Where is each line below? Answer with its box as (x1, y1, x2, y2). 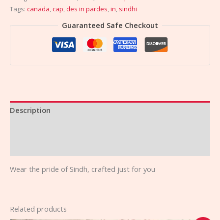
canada (27, 4, 50, 13)
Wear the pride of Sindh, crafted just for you (10, 164, 155, 174)
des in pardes (66, 4, 108, 13)
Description (10, 105, 51, 115)
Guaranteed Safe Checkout (62, 20, 158, 30)
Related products (10, 204, 67, 214)
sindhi (119, 4, 137, 13)
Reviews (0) (10, 141, 49, 152)
